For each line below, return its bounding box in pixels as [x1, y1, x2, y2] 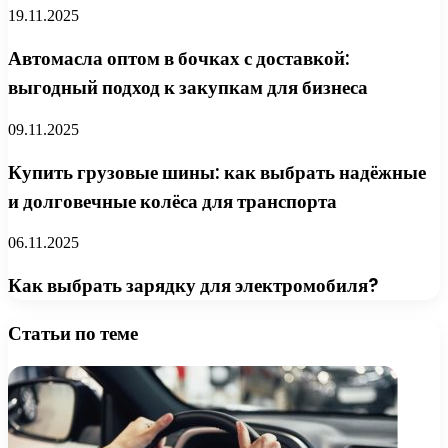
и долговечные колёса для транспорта [8, 187, 337, 215]
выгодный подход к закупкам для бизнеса [8, 74, 368, 102]
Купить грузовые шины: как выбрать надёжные [8, 158, 426, 186]
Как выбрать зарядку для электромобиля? [8, 272, 378, 300]
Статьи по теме [8, 319, 138, 347]
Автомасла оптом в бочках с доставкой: [8, 45, 350, 73]
